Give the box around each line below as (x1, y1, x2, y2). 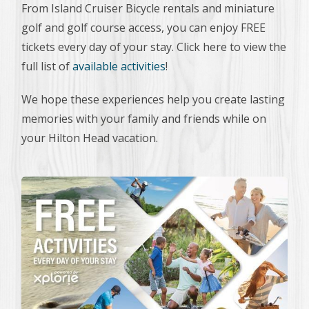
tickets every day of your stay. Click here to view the (21, 39, 286, 54)
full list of (21, 59, 72, 74)
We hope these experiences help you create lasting (21, 92, 285, 107)
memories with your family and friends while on (21, 111, 266, 126)
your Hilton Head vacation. (21, 130, 158, 146)
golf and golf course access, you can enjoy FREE (21, 20, 266, 35)
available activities (72, 59, 166, 74)
